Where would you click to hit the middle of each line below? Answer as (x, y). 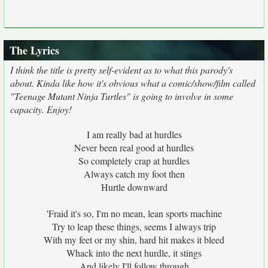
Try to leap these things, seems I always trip (134, 226)
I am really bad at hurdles (134, 134)
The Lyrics (34, 50)
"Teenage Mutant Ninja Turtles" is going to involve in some (122, 96)
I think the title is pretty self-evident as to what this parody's (121, 70)
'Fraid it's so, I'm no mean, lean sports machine (134, 213)
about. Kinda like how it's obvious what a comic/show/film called (133, 83)
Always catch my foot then (134, 174)
